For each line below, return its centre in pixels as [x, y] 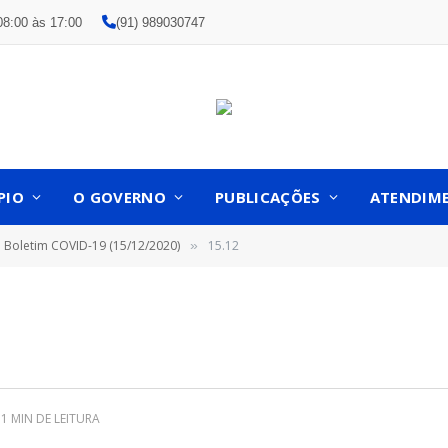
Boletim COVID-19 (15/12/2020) [92, 245]
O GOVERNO [119, 197]
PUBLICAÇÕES [268, 197]
